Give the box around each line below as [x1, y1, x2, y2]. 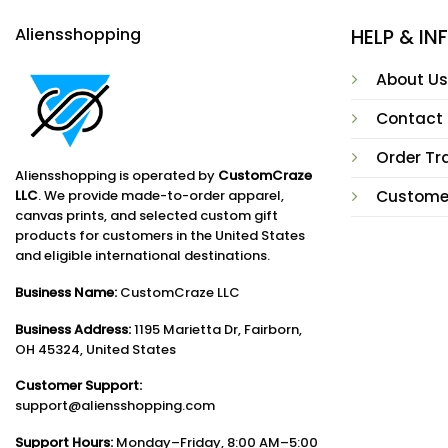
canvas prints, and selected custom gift [15, 205, 278, 225]
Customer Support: [15, 376, 142, 396]
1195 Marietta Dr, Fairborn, [131, 319, 302, 339]
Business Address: [15, 319, 131, 339]
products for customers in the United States [15, 225, 305, 245]
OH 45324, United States [15, 339, 176, 359]
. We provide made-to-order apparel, [38, 185, 284, 205]
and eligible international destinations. [15, 245, 270, 265]
